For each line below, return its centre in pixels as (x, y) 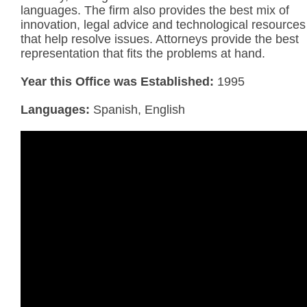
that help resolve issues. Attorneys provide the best (160, 39)
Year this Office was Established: (117, 81)
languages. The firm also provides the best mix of (155, 10)
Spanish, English (139, 109)
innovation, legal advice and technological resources (163, 24)
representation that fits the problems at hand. (143, 53)
